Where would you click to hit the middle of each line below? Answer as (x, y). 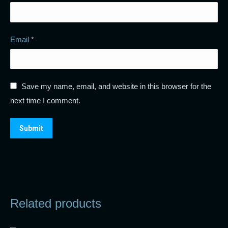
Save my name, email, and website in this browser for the (116, 86)
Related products (56, 203)
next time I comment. (45, 101)
